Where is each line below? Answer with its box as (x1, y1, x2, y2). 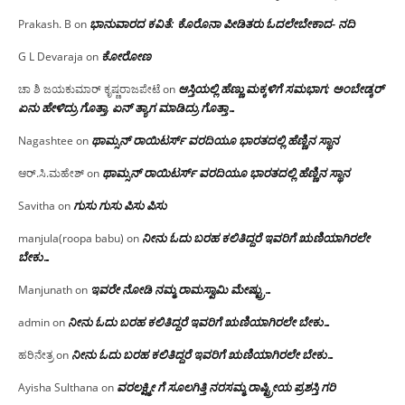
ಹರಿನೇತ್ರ (18, 346, 53, 363)
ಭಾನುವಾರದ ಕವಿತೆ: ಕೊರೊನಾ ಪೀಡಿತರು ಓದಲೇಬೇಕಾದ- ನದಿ (89, 14, 355, 32)
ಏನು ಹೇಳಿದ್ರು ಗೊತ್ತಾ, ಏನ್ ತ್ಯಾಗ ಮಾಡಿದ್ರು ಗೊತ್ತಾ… (18, 99, 237, 116)
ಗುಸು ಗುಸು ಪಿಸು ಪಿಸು (73, 196, 166, 213)
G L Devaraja (18, 48, 83, 64)
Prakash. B (18, 15, 71, 32)
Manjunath (18, 281, 72, 297)
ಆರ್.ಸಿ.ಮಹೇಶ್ (18, 165, 84, 181)
